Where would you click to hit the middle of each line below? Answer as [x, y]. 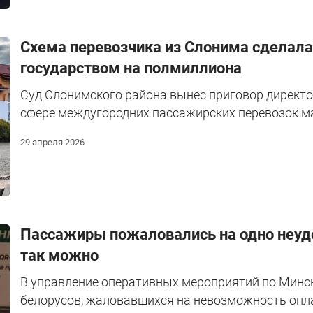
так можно [59, 255]
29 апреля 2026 [52, 143]
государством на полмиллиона [131, 68]
